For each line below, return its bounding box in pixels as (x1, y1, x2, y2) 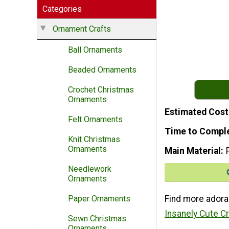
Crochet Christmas (68, 85, 134, 95)
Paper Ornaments (68, 194, 130, 204)
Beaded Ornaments (68, 65, 136, 75)
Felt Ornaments (68, 114, 123, 125)
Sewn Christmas (68, 214, 126, 224)
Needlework (68, 164, 111, 174)
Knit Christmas (68, 134, 120, 145)
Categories (42, 4, 82, 14)
